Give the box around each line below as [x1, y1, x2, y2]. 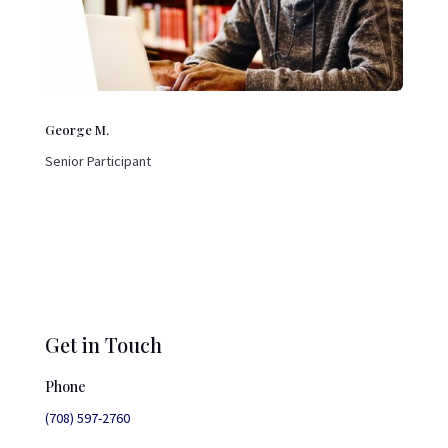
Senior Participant [44, 152, 151, 171]
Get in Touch [44, 331, 162, 359]
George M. [44, 121, 109, 139]
